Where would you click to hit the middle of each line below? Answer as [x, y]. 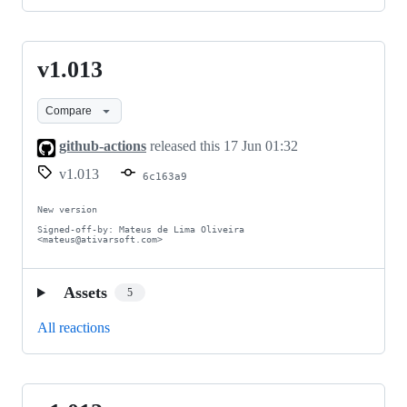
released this [185, 146]
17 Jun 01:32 [261, 146]
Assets [85, 292]
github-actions [103, 146]
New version [67, 209]
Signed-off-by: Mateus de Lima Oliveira [141, 229]
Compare [69, 110]
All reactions [74, 327]
